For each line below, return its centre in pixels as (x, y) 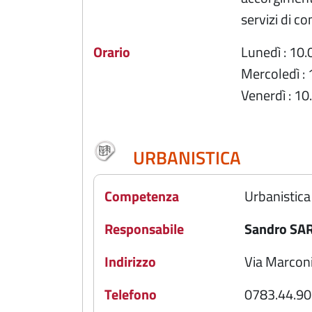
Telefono (131, 294)
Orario (112, 52)
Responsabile (144, 228)
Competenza (142, 196)
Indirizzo (130, 261)
